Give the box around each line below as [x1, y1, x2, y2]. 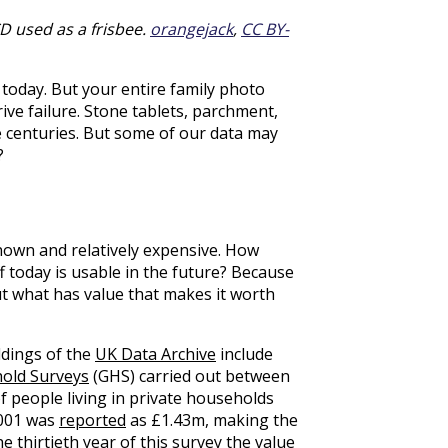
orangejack [150, 17, 233, 40]
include [216, 342, 273, 365]
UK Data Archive [95, 342, 216, 365]
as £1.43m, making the [126, 408, 298, 431]
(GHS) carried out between [89, 364, 290, 387]
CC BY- [241, 17, 289, 40]
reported [59, 408, 126, 431]
